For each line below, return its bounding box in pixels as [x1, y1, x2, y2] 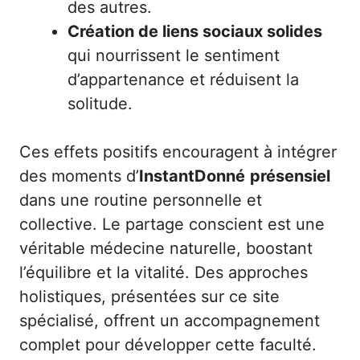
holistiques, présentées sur [19, 286, 229, 306]
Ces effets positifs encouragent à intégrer [19, 141, 337, 162]
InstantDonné [139, 166, 245, 186]
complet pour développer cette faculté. [19, 334, 317, 354]
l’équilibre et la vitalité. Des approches [19, 262, 308, 282]
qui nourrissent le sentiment [67, 45, 280, 65]
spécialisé [19, 310, 94, 330]
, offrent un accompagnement [94, 310, 320, 330]
